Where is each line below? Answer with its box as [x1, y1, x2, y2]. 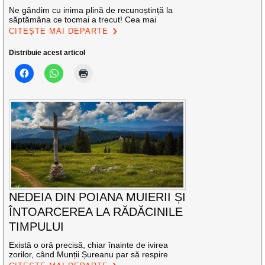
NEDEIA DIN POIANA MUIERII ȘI [9, 190, 186, 204]
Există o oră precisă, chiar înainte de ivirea [9, 240, 169, 250]
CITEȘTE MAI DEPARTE [9, 26, 109, 35]
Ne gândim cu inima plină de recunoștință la [9, 5, 173, 15]
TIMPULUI [9, 220, 64, 234]
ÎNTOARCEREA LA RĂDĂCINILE [9, 205, 183, 219]
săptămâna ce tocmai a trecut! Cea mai [9, 14, 157, 24]
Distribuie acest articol [9, 48, 86, 57]
